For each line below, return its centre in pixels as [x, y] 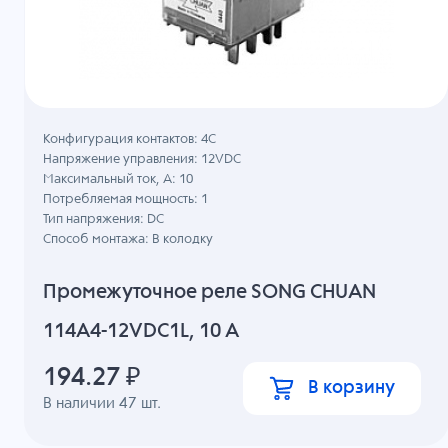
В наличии [81, 403]
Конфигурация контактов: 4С [130, 140]
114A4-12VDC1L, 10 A [141, 331]
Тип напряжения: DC [104, 220]
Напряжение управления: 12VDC [142, 160]
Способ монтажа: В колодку [128, 240]
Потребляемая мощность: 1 [126, 200]
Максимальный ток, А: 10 [118, 180]
